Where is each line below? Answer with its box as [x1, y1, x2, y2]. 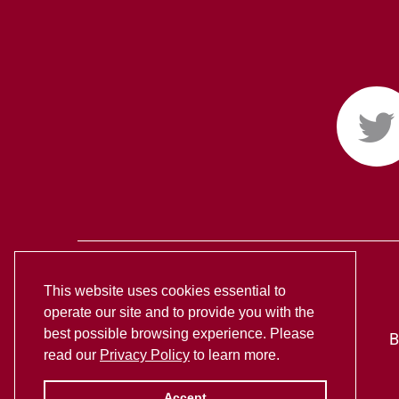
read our [44, 346, 100, 362]
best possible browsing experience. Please [44, 325, 314, 341]
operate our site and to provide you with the [44, 304, 314, 320]
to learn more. [190, 346, 280, 362]
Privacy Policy [100, 346, 190, 362]
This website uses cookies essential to [44, 282, 286, 298]
